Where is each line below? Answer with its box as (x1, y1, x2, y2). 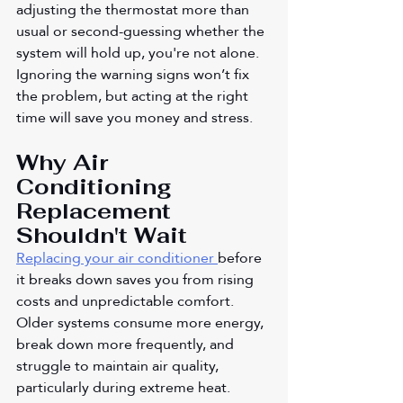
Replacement (16, 196, 177, 225)
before (218, 243, 265, 272)
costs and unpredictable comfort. (16, 286, 237, 315)
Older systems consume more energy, (16, 308, 267, 336)
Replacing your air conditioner (16, 243, 214, 272)
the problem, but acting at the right (16, 81, 252, 110)
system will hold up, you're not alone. (16, 38, 263, 67)
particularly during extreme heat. (16, 372, 234, 401)
